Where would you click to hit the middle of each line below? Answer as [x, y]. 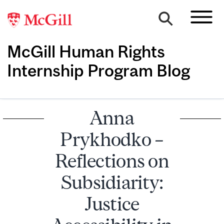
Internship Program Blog [98, 70]
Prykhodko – [112, 139]
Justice [112, 203]
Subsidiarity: [112, 182]
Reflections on [112, 160]
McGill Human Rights [86, 51]
